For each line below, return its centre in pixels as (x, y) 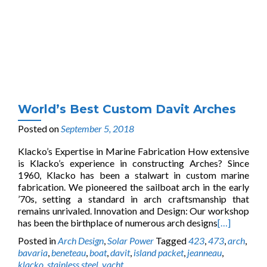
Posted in (38, 240)
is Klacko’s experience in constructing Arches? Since (133, 163)
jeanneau (204, 252)
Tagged (172, 240)
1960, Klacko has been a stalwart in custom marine (133, 175)
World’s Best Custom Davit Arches (127, 109)
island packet (159, 252)
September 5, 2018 (97, 128)
